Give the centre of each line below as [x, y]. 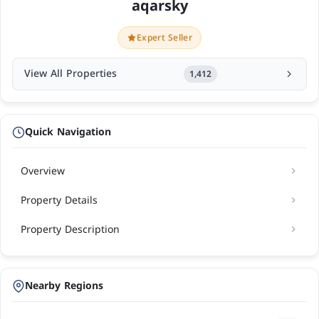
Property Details [59, 200]
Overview [43, 171]
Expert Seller [164, 37]
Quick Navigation [68, 132]
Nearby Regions [64, 286]
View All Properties [70, 74]
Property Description [70, 229]
